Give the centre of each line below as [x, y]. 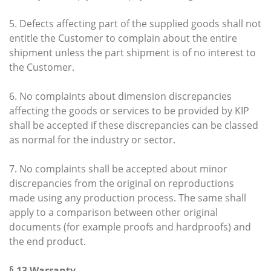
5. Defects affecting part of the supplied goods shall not [135, 23]
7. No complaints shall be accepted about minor [118, 168]
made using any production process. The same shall [128, 198]
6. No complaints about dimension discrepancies [120, 96]
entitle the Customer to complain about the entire [123, 38]
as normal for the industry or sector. [92, 139]
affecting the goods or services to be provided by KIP [129, 110]
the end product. [47, 241]
